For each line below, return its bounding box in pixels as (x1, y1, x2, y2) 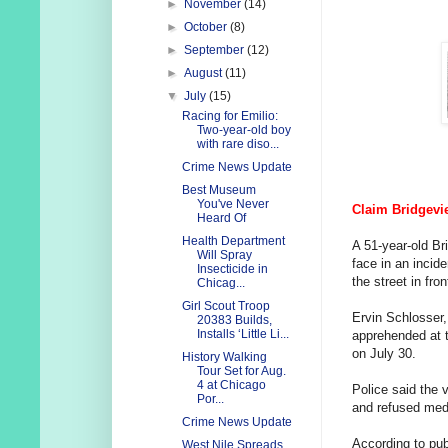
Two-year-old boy (196, 123, 291, 138)
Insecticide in (196, 262, 268, 277)
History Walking (181, 350, 267, 365)
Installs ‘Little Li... (196, 327, 289, 342)
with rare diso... (196, 137, 279, 152)
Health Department (181, 234, 285, 249)
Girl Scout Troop (181, 299, 270, 314)
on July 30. (352, 346, 416, 362)
